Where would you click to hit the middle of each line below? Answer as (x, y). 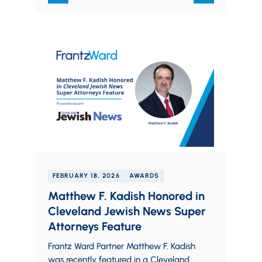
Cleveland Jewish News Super (127, 211)
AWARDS (144, 176)
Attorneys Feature (95, 226)
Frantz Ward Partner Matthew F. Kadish (122, 246)
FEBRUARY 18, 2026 (86, 176)
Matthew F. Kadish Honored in (126, 196)
